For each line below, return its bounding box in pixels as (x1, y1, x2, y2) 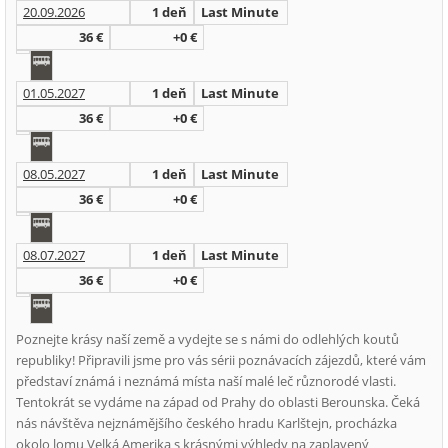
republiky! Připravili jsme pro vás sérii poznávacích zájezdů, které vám (16, 351, 426, 369)
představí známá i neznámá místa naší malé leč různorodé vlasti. (16, 372, 396, 390)
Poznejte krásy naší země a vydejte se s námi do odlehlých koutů (16, 330, 399, 348)
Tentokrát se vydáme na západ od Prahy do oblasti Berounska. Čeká (16, 393, 420, 411)
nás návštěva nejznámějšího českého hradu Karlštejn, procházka (16, 414, 397, 432)
